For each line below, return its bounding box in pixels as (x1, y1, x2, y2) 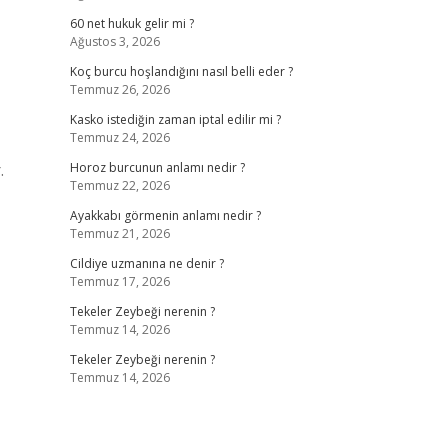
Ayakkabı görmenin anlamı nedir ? (69, 207, 261, 224)
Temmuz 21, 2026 (69, 225, 170, 242)
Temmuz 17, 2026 (69, 273, 170, 290)
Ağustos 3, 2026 (69, 33, 160, 50)
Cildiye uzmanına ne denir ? (69, 255, 224, 272)
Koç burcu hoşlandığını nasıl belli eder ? (69, 63, 293, 80)
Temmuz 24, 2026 (69, 129, 170, 146)
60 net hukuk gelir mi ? (69, 15, 194, 32)
